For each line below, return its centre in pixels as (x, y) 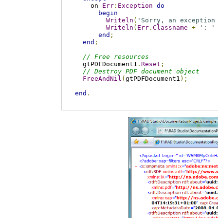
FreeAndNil (102, 79)
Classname (170, 28)
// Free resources (116, 57)
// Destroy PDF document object (141, 72)
